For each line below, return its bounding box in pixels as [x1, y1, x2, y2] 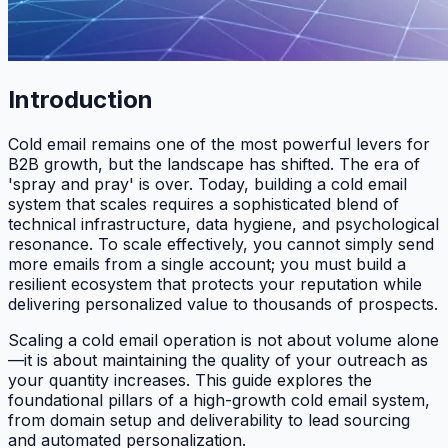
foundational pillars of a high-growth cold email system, [8, 389, 430, 410]
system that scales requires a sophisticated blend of [8, 193, 399, 214]
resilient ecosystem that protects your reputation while [8, 273, 422, 294]
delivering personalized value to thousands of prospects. [8, 293, 438, 314]
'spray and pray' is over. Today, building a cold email [8, 173, 407, 194]
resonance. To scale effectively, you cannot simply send [8, 233, 434, 254]
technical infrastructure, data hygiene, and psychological [8, 213, 439, 234]
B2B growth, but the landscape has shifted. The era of [8, 153, 420, 174]
